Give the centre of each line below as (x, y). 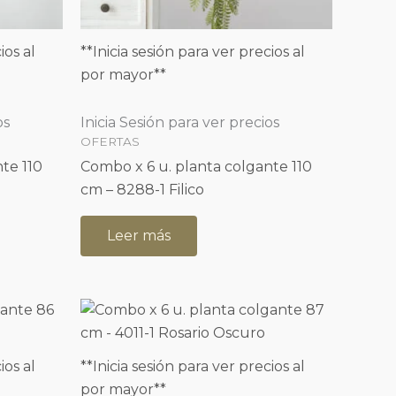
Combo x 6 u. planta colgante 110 (196, 166)
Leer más (139, 235)
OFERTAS (110, 141)
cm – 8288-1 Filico (142, 189)
